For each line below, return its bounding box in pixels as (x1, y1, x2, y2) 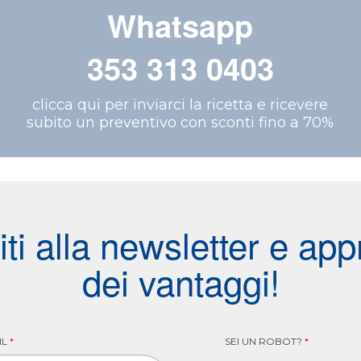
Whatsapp (107, 3, 254, 48)
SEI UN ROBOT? (225, 335, 305, 348)
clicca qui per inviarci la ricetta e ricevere (32, 96, 329, 114)
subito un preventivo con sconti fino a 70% (27, 114, 334, 132)
